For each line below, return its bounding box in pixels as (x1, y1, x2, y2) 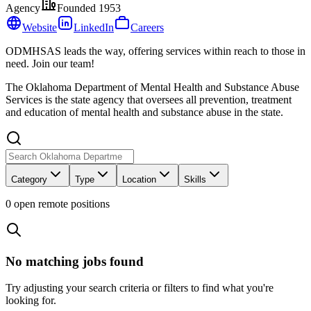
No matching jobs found (6, 253, 144, 269)
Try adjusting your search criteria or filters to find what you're (6, 282, 274, 294)
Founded (57, 1, 99, 14)
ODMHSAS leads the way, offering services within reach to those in (6, 44, 305, 57)
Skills (184, 174, 206, 185)
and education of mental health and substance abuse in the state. (6, 106, 283, 118)
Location (122, 174, 156, 185)
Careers (131, 21, 164, 33)
